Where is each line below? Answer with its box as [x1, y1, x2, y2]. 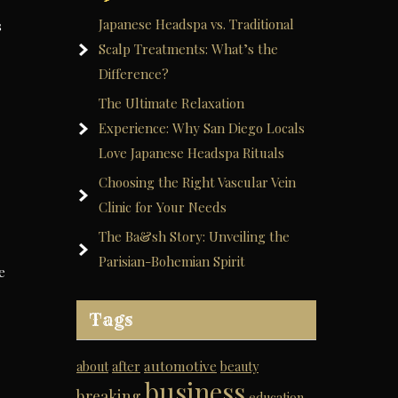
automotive [144, 356, 217, 375]
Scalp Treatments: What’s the [99, 40, 278, 58]
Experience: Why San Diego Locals [99, 119, 305, 137]
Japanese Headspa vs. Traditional [99, 15, 294, 33]
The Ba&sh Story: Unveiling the [99, 227, 290, 245]
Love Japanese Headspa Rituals [99, 144, 284, 162]
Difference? [99, 65, 169, 83]
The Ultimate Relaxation [99, 94, 244, 112]
